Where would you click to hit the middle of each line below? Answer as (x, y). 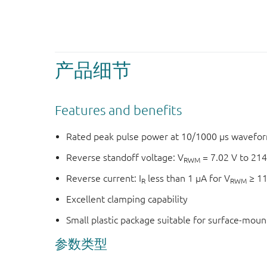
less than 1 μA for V (188, 178)
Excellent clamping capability (127, 199)
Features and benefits (118, 110)
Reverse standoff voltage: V (125, 158)
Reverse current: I (104, 178)
